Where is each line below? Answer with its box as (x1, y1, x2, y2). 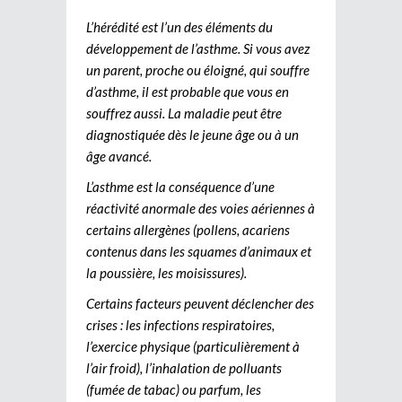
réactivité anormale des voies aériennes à (86, 199, 315, 216)
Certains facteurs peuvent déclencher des (86, 294, 314, 311)
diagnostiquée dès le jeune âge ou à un (86, 126, 299, 143)
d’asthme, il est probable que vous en (86, 83, 289, 100)
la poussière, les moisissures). (86, 264, 247, 281)
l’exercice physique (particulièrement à (86, 337, 300, 354)
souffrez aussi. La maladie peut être (86, 104, 282, 121)
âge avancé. (86, 147, 152, 164)
